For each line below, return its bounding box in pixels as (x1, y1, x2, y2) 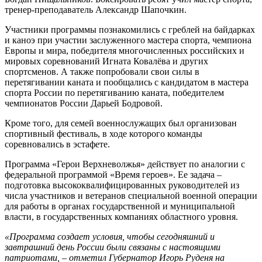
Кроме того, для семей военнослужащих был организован (5, 118, 237, 128)
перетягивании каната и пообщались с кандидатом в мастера (5, 77, 249, 87)
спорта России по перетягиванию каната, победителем (5, 87, 224, 98)
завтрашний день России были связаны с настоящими (5, 242, 220, 252)
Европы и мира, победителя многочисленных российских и (5, 45, 244, 56)
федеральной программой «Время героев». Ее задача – (5, 169, 222, 180)
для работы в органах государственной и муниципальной (5, 201, 235, 211)
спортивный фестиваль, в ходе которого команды (5, 128, 202, 139)
